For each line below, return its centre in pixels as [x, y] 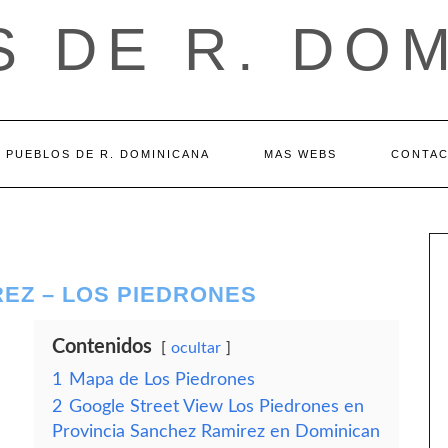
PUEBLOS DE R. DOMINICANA [107, 154]
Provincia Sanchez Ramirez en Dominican [216, 431]
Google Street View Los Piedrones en [216, 406]
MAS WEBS [300, 154]
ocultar [196, 348]
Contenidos [102, 347]
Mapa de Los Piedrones [162, 379]
